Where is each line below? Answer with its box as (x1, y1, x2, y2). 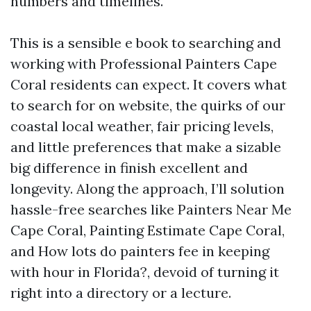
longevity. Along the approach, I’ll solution (10, 180, 285, 197)
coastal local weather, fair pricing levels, (10, 117, 274, 135)
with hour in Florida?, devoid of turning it (10, 263, 279, 280)
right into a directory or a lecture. (10, 284, 231, 301)
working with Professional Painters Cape (10, 55, 277, 72)
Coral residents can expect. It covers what (10, 76, 287, 93)
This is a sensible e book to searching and (10, 34, 281, 51)
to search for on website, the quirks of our (10, 96, 285, 114)
